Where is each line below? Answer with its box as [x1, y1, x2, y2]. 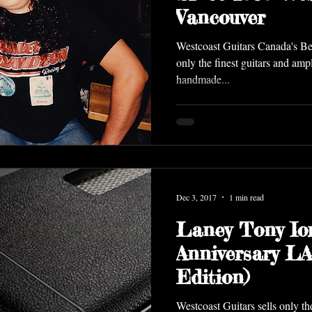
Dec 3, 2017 [176, 191, 217, 203]
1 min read [229, 191, 264, 203]
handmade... [176, 72, 230, 86]
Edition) [176, 265, 249, 289]
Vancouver [176, 6, 265, 29]
